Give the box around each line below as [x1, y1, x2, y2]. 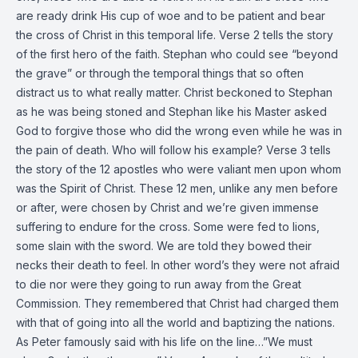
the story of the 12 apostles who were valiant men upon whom [16, 162, 341, 176]
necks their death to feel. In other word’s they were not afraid [16, 258, 340, 272]
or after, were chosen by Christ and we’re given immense [16, 201, 319, 214]
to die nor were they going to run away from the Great [16, 277, 301, 291]
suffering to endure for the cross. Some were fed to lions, [16, 220, 320, 233]
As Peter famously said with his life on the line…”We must [16, 335, 312, 348]
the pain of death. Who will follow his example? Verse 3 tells [16, 143, 331, 157]
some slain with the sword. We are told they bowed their [16, 239, 312, 253]
